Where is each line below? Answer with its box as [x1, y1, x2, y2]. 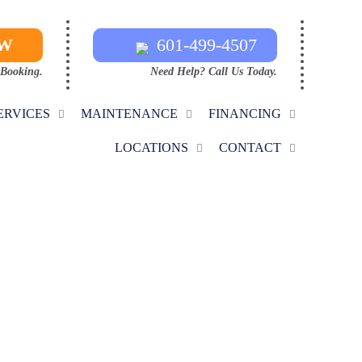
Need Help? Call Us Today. [149, 65, 277, 78]
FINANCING [208, 107, 281, 120]
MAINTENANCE [80, 107, 178, 120]
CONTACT [218, 141, 281, 154]
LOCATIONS [114, 141, 188, 154]
